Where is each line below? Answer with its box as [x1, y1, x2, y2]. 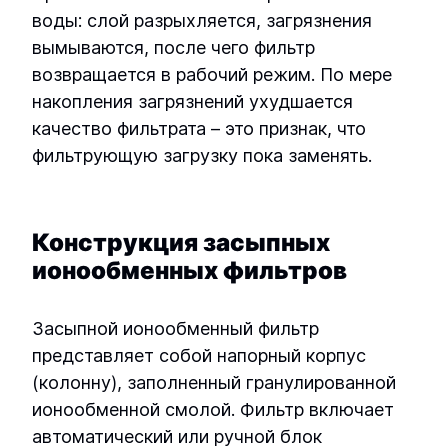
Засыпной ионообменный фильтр [32, 318, 319, 340]
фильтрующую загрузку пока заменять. [32, 145, 372, 167]
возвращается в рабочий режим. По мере [32, 64, 392, 86]
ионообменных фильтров [32, 256, 347, 286]
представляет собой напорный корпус [32, 345, 366, 367]
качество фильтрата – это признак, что [32, 118, 366, 140]
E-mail [16, 306, 59, 323]
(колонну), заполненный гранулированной [32, 372, 396, 394]
